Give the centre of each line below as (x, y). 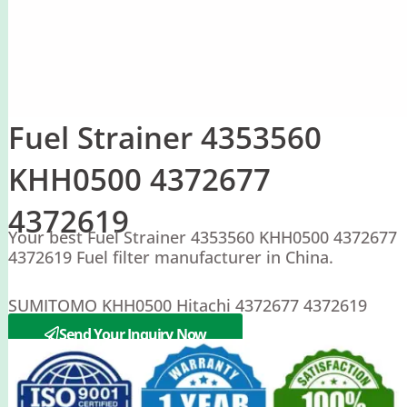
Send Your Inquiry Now (133, 333)
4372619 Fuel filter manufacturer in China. (170, 257)
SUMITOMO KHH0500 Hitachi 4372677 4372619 (187, 306)
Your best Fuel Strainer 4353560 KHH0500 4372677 (202, 237)
